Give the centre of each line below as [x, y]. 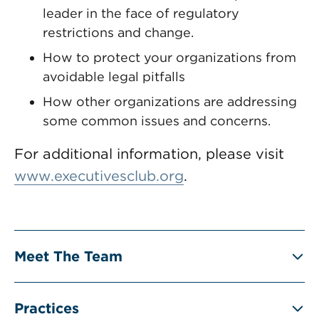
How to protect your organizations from [169, 57]
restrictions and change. [118, 32]
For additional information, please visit [149, 154]
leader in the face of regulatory [141, 13]
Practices [47, 308]
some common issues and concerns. [157, 121]
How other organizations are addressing [170, 101]
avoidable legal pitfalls [114, 77]
